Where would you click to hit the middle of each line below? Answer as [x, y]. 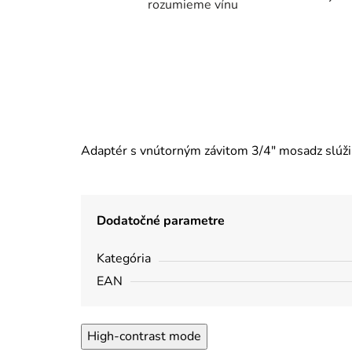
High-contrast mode [144, 337]
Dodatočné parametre [161, 221]
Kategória [124, 259]
